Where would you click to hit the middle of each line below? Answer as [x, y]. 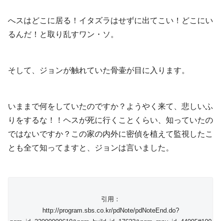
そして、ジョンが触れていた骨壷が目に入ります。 [99, 71]
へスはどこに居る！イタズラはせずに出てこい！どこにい [110, 21]
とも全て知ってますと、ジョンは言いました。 [91, 147]
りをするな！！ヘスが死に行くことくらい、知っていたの [110, 120]
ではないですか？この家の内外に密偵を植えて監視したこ [110, 134]
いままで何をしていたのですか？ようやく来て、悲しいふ [110, 106]
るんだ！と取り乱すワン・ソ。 [63, 35]
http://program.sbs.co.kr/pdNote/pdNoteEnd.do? [110, 210]
